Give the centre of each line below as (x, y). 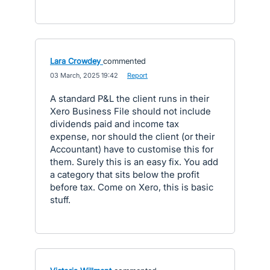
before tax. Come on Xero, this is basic (132, 187)
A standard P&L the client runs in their (130, 99)
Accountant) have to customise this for (132, 149)
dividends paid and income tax (115, 124)
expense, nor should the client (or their (132, 137)
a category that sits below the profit (125, 174)
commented (124, 61)
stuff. (60, 200)
